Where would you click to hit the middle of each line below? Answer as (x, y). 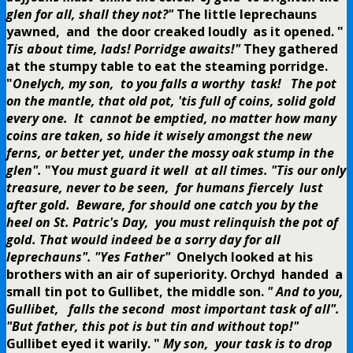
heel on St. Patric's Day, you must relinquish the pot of (172, 223)
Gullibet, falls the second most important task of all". (173, 309)
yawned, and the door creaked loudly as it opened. (170, 32)
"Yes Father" (132, 257)
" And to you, (305, 292)
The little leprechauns (247, 15)
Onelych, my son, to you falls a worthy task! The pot (175, 84)
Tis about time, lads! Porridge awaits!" (123, 49)
